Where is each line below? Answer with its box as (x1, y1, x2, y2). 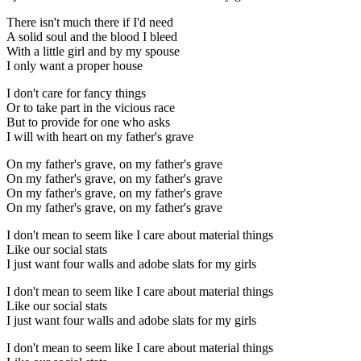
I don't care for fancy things (6, 85, 146, 100)
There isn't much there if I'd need (6, 15, 173, 29)
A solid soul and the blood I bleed (6, 29, 177, 44)
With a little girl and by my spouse (6, 44, 180, 58)
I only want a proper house (6, 58, 143, 73)
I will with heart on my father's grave (6, 129, 193, 143)
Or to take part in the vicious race (6, 100, 175, 114)
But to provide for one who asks (6, 114, 170, 129)
